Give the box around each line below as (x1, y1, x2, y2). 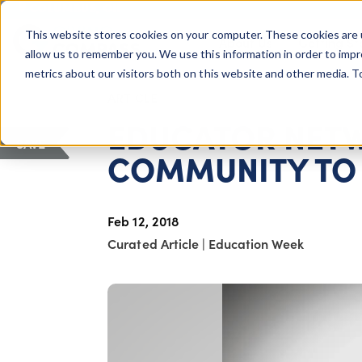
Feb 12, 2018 (107, 211, 179, 229)
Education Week (208, 234, 304, 252)
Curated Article (107, 234, 202, 252)
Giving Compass (24, 40, 36, 62)
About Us (218, 33, 272, 51)
